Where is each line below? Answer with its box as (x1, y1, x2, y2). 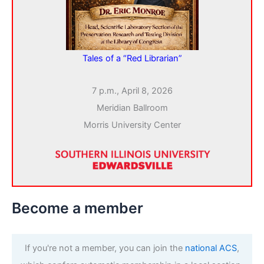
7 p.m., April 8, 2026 (91, 85, 173, 96)
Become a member (12, 199, 143, 217)
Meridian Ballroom (96, 102, 168, 113)
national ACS (185, 242, 237, 253)
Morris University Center (83, 119, 181, 130)
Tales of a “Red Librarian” (82, 52, 182, 64)
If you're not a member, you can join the (25, 242, 185, 253)
